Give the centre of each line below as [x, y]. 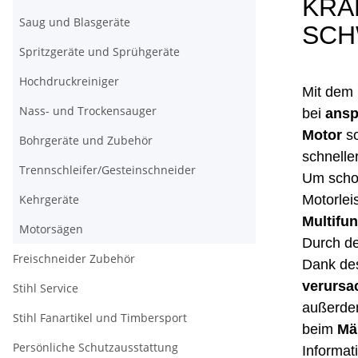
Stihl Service [46, 288]
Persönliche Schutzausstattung [95, 348]
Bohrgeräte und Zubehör [86, 141]
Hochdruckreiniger [69, 82]
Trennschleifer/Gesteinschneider [107, 170]
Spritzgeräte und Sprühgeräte [99, 52]
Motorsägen [51, 229]
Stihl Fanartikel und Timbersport [100, 318]
